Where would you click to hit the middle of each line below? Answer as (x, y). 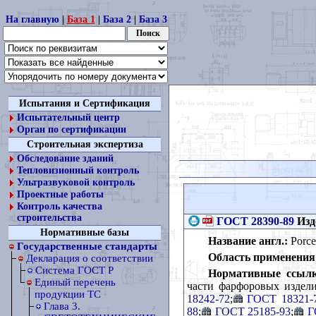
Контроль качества (60, 206)
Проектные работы (60, 194)
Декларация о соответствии (90, 258)
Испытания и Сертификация (85, 103)
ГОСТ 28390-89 (255, 221)
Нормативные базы (85, 232)
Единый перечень (75, 282)
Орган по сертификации (72, 129)
